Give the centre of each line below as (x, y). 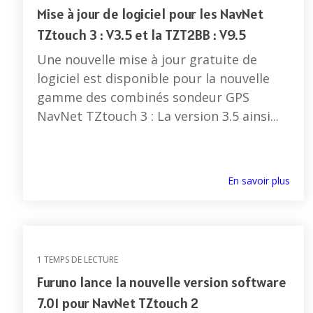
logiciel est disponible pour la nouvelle (153, 79)
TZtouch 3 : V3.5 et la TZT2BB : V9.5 (141, 35)
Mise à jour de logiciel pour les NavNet (150, 14)
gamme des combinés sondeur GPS (143, 97)
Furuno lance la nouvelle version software (162, 283)
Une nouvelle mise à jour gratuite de (147, 60)
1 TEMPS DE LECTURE (78, 260)
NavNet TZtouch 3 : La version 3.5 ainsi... (158, 116)
